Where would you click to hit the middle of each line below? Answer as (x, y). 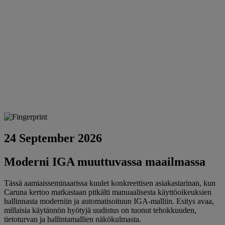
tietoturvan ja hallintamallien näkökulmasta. (73, 219)
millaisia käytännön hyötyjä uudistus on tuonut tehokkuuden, (100, 210)
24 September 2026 (53, 138)
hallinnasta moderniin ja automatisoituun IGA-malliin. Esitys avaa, (109, 201)
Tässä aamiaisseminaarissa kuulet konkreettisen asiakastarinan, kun (110, 183)
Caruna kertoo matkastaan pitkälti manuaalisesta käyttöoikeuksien (108, 192)
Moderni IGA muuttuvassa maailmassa (105, 161)
